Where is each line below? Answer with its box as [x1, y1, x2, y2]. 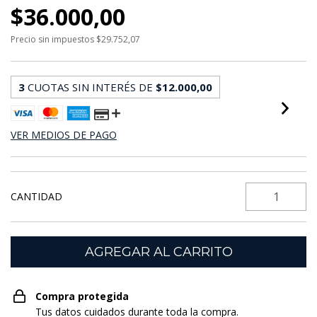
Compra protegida [35, 289, 129, 304]
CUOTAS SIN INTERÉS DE [28, 80, 156, 95]
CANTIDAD [11, 190, 62, 204]
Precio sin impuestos [11, 33, 96, 46]
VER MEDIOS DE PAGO [11, 128, 117, 142]
